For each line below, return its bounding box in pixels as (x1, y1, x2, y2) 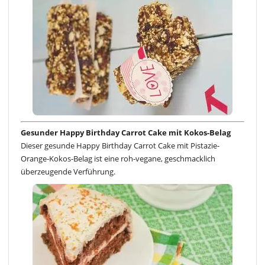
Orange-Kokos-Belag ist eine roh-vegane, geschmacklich (21, 153, 215, 164)
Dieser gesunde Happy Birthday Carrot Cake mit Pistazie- (21, 140, 219, 151)
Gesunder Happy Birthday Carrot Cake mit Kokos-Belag (21, 127, 231, 138)
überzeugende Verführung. (21, 166, 115, 177)
